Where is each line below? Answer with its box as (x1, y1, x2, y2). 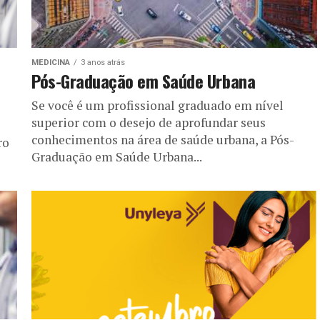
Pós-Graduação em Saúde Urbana (31, 67, 256, 94)
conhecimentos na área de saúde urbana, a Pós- (31, 131, 294, 148)
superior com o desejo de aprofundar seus (31, 114, 266, 131)
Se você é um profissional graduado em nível (31, 96, 284, 114)
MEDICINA (31, 57, 70, 67)
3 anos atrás (81, 57, 125, 67)
